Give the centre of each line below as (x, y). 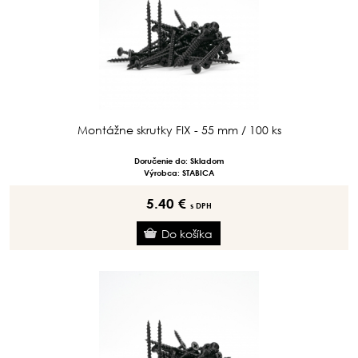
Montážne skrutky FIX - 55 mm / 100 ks (179, 130)
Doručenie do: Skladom (179, 161)
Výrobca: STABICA (179, 173)
